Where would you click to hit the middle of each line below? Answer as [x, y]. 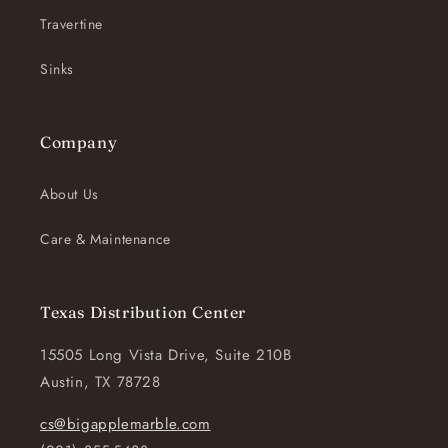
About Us [69, 194]
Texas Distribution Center [143, 312]
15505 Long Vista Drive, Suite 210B [166, 355]
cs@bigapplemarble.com [125, 424]
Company [79, 142]
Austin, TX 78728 [100, 382]
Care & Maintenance [105, 239]
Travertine [71, 24]
